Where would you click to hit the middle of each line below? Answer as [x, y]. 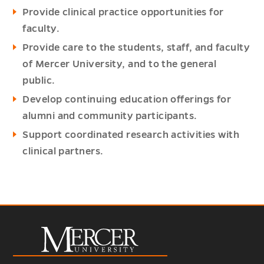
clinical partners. [63, 152]
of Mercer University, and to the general [120, 65]
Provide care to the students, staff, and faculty [136, 48]
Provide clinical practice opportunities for [123, 13]
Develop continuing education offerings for [127, 100]
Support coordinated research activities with [131, 135]
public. [39, 81]
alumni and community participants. [110, 116]
